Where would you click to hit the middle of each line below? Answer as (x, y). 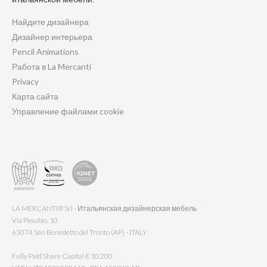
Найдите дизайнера (50, 21)
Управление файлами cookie (68, 111)
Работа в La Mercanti (52, 66)
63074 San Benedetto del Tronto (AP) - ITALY (79, 232)
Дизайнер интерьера (52, 36)
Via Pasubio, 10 (35, 220)
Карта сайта (35, 96)
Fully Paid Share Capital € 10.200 (62, 256)
